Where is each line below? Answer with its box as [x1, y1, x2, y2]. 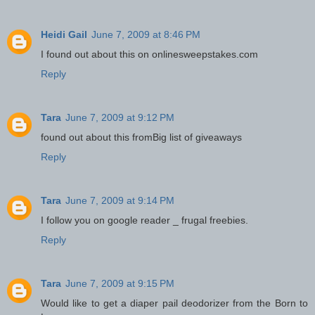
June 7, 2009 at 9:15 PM [65, 277, 174, 289]
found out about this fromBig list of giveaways [41, 131, 242, 143]
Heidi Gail [41, 29, 87, 41]
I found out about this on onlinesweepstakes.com [41, 49, 258, 60]
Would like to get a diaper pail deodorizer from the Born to [41, 297, 308, 309]
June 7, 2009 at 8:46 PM [91, 29, 200, 41]
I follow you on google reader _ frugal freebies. [41, 214, 248, 226]
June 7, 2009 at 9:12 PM [65, 112, 174, 123]
